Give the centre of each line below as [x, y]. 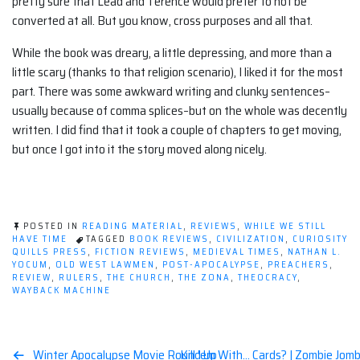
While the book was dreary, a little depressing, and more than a [172, 53]
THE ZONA [205, 278]
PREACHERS [299, 265]
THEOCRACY [268, 278]
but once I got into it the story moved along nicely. [139, 149]
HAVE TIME [40, 239]
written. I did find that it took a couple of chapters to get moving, [177, 130]
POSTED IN [53, 227]
